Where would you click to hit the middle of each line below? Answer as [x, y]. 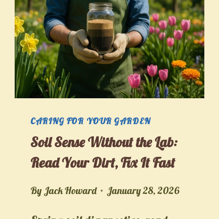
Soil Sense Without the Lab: [104, 142]
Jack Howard [70, 190]
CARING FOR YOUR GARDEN [90, 121]
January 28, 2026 [142, 190]
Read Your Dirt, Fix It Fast [103, 162]
